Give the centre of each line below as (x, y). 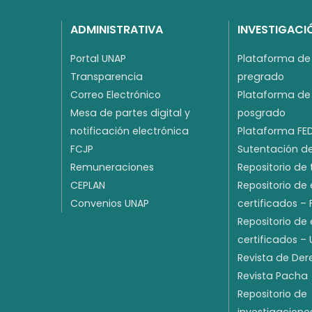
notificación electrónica (130, 131)
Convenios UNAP (110, 204)
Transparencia (107, 77)
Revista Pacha (273, 276)
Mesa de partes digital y (130, 113)
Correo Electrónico (116, 95)
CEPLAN (88, 186)
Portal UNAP (98, 59)
